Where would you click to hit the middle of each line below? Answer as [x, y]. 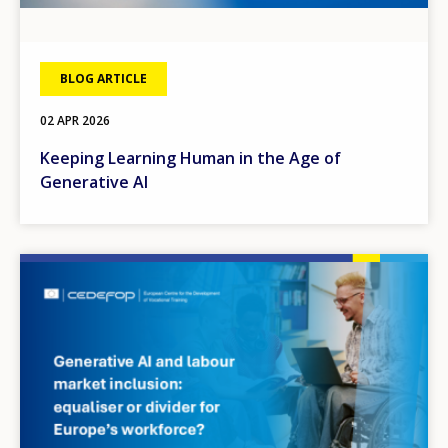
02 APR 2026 [75, 120]
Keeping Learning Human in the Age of [190, 157]
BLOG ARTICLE [103, 78]
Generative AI [94, 181]
